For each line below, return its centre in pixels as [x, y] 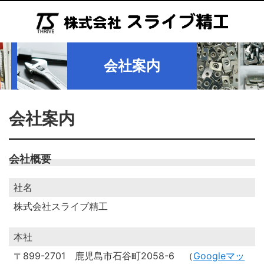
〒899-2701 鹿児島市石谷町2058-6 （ [103, 256]
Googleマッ [219, 256]
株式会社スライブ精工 [61, 206]
